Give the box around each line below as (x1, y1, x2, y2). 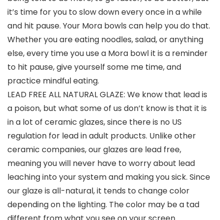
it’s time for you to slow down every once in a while (7, 6, 202, 18)
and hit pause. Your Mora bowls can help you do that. (7, 20, 210, 32)
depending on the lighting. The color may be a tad (7, 199, 199, 211)
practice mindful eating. (7, 75, 99, 87)
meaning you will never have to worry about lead (7, 158, 195, 169)
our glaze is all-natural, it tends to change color (7, 185, 190, 197)
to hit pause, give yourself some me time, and (7, 61, 181, 73)
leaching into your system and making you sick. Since (7, 171, 210, 183)
